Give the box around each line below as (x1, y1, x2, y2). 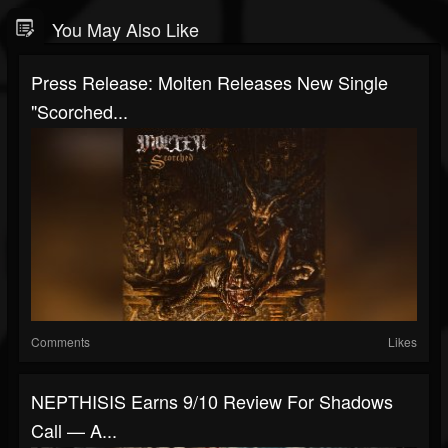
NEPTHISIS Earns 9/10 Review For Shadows (31, 388, 393, 414)
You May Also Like (52, 16, 199, 42)
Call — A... (31, 417, 117, 443)
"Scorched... (31, 98, 128, 124)
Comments (31, 333, 90, 350)
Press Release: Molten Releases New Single (31, 69, 388, 95)
